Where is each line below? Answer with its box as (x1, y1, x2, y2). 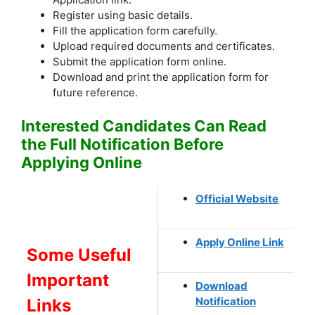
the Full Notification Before (21, 134, 224, 153)
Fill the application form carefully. (53, 24, 217, 38)
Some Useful (27, 244, 131, 265)
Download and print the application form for (53, 70, 269, 84)
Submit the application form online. (53, 55, 226, 69)
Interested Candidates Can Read (21, 116, 266, 135)
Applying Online (21, 153, 142, 172)
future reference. (53, 86, 138, 100)
